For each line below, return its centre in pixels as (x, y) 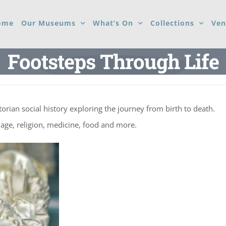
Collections (172, 23)
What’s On (113, 23)
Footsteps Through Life (113, 61)
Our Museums (48, 23)
